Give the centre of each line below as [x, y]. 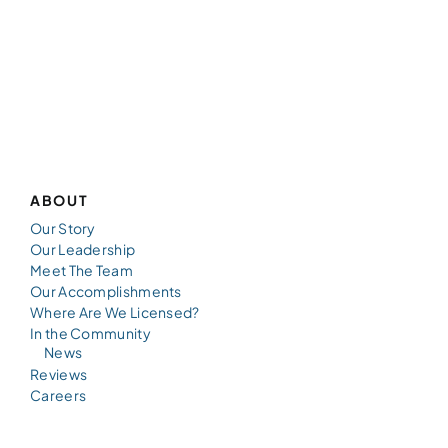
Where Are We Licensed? [115, 311]
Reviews [59, 373]
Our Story [63, 227]
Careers [58, 394]
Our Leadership [83, 248]
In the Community [90, 332]
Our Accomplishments [106, 290]
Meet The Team [81, 269]
